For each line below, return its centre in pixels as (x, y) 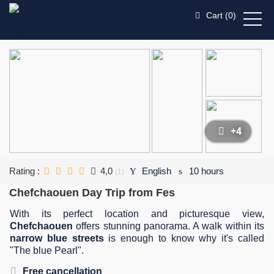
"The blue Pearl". (47, 250)
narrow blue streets (57, 238)
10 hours (205, 171)
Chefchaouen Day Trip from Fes (92, 193)
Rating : (26, 171)
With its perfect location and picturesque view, (137, 214)
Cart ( (216, 15)
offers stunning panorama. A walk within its (168, 226)
